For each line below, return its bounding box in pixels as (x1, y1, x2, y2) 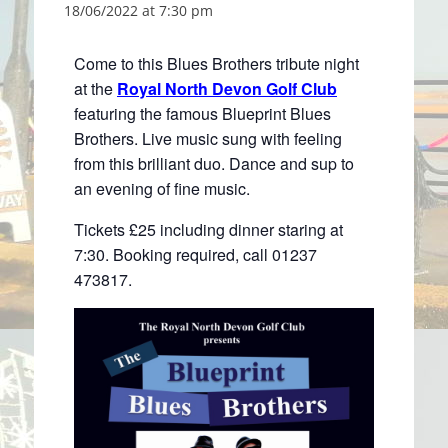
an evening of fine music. (74, 176, 250, 200)
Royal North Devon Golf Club (117, 76, 337, 100)
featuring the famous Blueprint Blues (74, 101, 331, 125)
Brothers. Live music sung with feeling (74, 126, 342, 150)
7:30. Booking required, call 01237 (74, 242, 317, 266)
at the (74, 76, 117, 100)
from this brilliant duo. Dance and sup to (74, 151, 354, 175)
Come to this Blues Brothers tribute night (74, 51, 359, 75)
